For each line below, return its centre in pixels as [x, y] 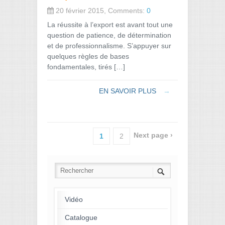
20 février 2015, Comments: [100, 10]
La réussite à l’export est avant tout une [110, 24]
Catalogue [81, 217]
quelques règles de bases [88, 56]
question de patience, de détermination [109, 35]
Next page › [153, 135]
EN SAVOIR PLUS [129, 91]
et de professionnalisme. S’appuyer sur [109, 45]
